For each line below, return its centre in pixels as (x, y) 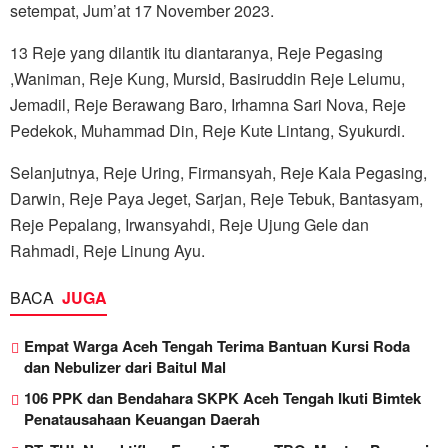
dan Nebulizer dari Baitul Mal (125, 367)
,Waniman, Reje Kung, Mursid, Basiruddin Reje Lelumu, (207, 79)
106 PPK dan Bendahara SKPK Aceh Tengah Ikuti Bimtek (222, 398)
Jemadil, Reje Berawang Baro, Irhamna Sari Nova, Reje (208, 105)
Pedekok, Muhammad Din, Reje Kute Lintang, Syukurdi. (207, 131)
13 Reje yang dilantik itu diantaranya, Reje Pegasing (196, 53)
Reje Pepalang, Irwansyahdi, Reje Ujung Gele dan (189, 225)
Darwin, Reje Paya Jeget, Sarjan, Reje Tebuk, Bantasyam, (216, 199)
